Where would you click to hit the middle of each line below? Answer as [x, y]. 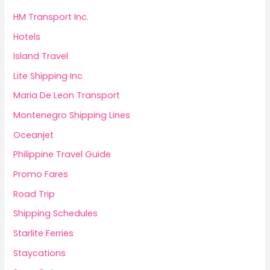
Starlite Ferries [44, 233]
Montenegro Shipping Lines [72, 115]
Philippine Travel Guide [62, 155]
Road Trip [34, 194]
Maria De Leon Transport [67, 96]
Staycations [40, 253]
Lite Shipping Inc [48, 76]
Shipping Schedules [56, 214]
